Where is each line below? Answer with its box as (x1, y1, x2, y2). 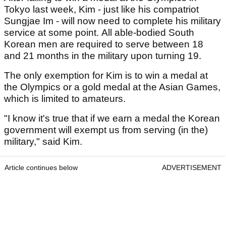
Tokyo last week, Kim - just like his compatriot (4, 4, 199, 15)
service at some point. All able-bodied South (4, 27, 194, 38)
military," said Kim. (4, 136, 82, 147)
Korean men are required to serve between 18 (4, 39, 203, 50)
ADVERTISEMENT (162, 163, 221, 172)
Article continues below (5, 163, 78, 172)
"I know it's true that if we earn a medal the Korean (4, 113, 220, 124)
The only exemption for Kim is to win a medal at (4, 70, 208, 81)
